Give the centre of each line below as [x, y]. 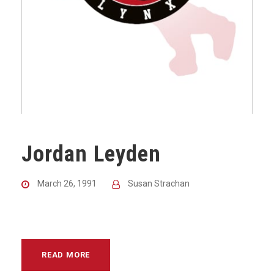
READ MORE [66, 255]
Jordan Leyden [91, 154]
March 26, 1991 [67, 184]
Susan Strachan [159, 184]
